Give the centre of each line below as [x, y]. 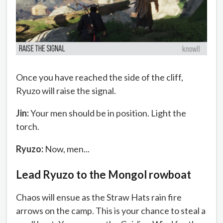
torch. [28, 126]
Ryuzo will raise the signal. [66, 90]
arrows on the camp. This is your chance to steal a [111, 211]
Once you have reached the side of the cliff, [100, 77]
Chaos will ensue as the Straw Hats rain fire [99, 197]
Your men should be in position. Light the [108, 113]
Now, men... [66, 149]
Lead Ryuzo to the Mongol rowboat [104, 175]
